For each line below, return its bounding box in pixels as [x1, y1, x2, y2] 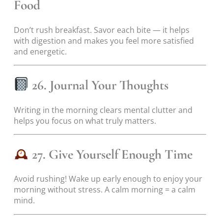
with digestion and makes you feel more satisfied [14, 35, 194, 47]
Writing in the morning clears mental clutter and [14, 104, 192, 115]
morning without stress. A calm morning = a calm [14, 184, 195, 195]
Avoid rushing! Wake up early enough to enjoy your [14, 173, 202, 185]
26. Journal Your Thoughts [29, 77, 169, 93]
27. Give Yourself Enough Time [29, 146, 193, 163]
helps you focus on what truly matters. [14, 115, 156, 126]
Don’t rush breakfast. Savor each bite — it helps [14, 25, 190, 36]
